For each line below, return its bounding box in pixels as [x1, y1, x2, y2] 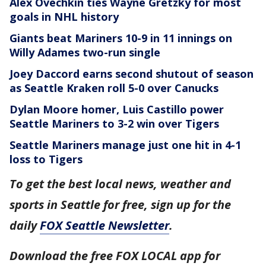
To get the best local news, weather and [9, 176, 231, 192]
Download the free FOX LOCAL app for [9, 248, 220, 264]
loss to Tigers [9, 152, 83, 167]
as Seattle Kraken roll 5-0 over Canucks [9, 81, 218, 96]
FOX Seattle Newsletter [40, 217, 169, 234]
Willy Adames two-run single [9, 45, 160, 60]
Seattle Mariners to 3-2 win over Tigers [9, 116, 219, 131]
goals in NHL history [9, 9, 119, 24]
